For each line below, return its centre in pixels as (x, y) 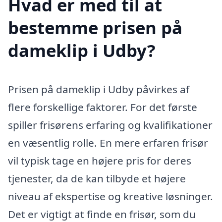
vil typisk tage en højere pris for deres (100, 161)
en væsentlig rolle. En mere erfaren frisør (108, 143)
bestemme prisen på (95, 28)
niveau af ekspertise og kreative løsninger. (111, 196)
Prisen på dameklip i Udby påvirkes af (99, 89)
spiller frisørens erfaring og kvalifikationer (110, 125)
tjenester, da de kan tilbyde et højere (97, 179)
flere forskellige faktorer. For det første (103, 107)
